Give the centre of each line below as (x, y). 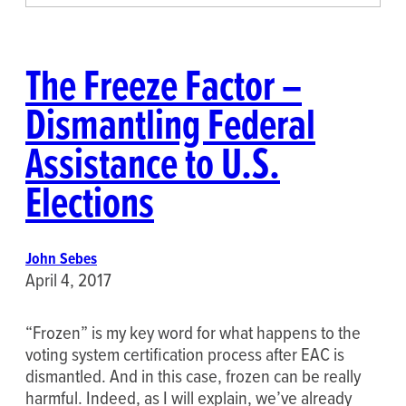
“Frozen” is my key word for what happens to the (193, 333)
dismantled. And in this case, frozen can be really (193, 376)
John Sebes (61, 258)
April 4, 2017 (68, 279)
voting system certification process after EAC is (185, 354)
